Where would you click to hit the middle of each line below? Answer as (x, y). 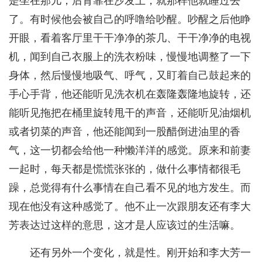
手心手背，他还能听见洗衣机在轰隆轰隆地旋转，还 (130, 94)
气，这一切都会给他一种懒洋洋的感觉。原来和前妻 (130, 151)
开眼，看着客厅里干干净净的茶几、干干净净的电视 (130, 38)
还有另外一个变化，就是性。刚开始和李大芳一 (140, 253)
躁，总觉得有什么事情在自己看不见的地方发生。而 (130, 188)
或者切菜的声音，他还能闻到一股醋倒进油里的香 (125, 132)
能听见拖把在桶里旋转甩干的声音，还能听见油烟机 (130, 113)
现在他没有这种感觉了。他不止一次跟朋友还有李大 (130, 207)
